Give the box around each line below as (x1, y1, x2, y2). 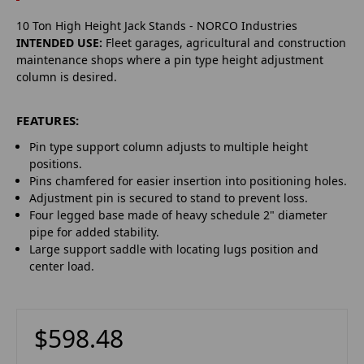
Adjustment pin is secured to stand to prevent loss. (29, 189, 309, 206)
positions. (29, 155, 83, 171)
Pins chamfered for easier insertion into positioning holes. (29, 172, 348, 188)
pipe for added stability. (29, 223, 160, 240)
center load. (29, 258, 95, 274)
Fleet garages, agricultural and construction (102, 34, 346, 50)
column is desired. (16, 68, 117, 84)
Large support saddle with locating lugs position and (29, 240, 319, 257)
